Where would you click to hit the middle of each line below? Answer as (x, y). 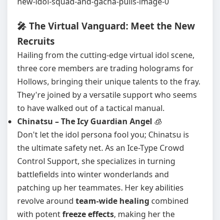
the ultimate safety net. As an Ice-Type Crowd (101, 148)
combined (169, 201)
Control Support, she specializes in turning (96, 161)
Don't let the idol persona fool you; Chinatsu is (103, 135)
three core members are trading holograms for (105, 68)
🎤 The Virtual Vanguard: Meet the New (106, 26)
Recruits (36, 41)
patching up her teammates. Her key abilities (100, 188)
